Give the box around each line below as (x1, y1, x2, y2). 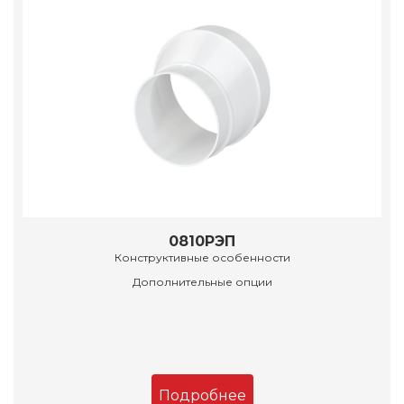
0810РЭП (169, 233, 235, 251)
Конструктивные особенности (114, 251, 290, 265)
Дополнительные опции (132, 275, 272, 289)
